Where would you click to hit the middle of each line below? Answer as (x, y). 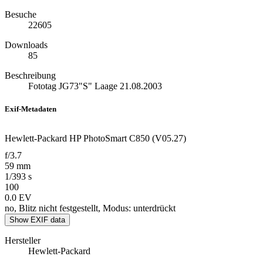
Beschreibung (30, 75)
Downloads (26, 45)
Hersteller (23, 241)
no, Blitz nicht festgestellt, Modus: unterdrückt (90, 208)
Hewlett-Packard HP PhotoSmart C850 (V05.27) (95, 139)
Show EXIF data (37, 220)
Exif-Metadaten (31, 109)
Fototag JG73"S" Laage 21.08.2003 (95, 86)
